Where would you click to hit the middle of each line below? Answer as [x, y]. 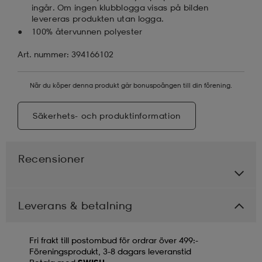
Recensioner [51, 158]
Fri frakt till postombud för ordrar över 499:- [114, 240]
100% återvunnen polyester [87, 31]
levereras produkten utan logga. [98, 18]
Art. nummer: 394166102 [65, 54]
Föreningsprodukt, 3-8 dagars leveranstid [110, 251]
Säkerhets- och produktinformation [107, 115]
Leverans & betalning [75, 205]
